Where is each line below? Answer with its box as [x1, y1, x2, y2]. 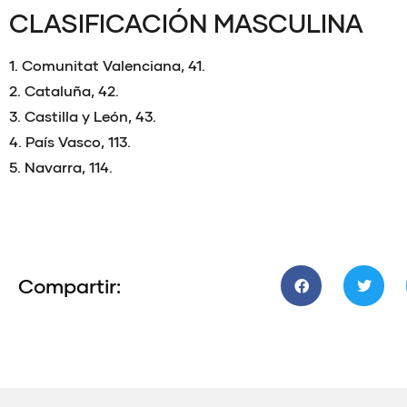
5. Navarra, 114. [9, 157, 113, 175]
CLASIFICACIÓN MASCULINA [9, 6, 363, 38]
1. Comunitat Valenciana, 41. [9, 55, 205, 74]
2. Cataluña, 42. [9, 81, 119, 99]
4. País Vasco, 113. [9, 132, 131, 150]
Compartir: [18, 273, 121, 298]
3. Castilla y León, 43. [9, 106, 156, 124]
